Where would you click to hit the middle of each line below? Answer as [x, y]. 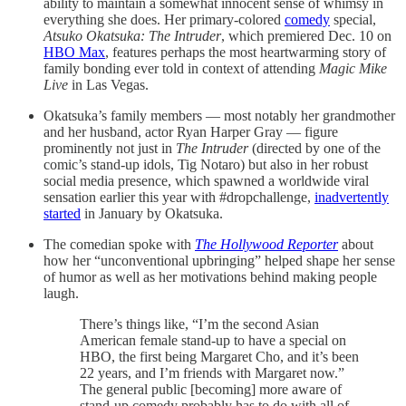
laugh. [61, 293]
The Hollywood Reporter [266, 244]
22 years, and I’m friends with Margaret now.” [212, 373]
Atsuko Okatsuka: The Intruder [132, 36]
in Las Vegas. [108, 85]
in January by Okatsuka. [152, 213]
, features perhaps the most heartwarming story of [246, 52]
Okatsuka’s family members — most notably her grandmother [219, 116]
